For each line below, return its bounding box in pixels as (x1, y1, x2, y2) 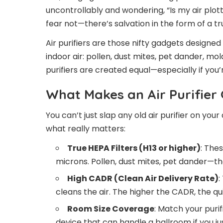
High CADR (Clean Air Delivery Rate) (67, 173, 219, 184)
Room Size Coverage (67, 203, 154, 215)
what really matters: (46, 123, 125, 134)
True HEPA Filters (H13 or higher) (67, 142, 201, 154)
